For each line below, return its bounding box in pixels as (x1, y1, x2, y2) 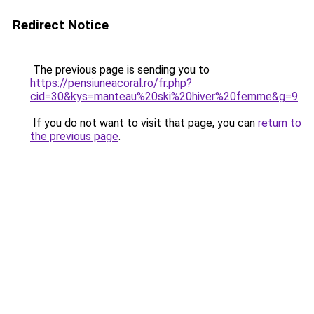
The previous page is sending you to (30, 63, 210, 76)
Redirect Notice (13, 17, 109, 33)
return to (258, 116, 301, 130)
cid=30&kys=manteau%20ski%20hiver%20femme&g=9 (30, 90, 298, 103)
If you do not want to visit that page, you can (30, 116, 258, 130)
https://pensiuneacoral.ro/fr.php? (30, 76, 192, 90)
